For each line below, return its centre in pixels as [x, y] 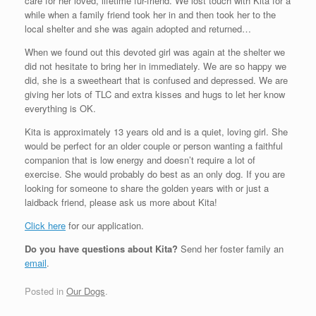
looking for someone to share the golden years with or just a [147, 188]
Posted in [45, 291]
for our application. [105, 226]
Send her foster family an [231, 249]
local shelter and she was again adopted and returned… [138, 29]
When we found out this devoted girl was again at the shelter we [155, 52]
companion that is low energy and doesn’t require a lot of [140, 160]
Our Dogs [86, 291]
